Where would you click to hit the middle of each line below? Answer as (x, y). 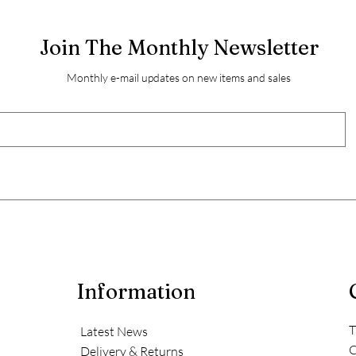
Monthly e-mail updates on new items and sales (178, 78)
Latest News (114, 332)
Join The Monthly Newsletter (179, 48)
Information (136, 292)
